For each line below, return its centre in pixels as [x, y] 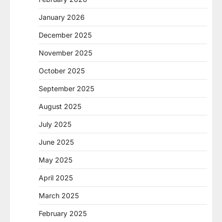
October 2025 [62, 71]
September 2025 [66, 88]
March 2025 [59, 195]
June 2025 [56, 142]
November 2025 [65, 53]
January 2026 [62, 17]
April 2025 [56, 178]
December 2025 [65, 35]
